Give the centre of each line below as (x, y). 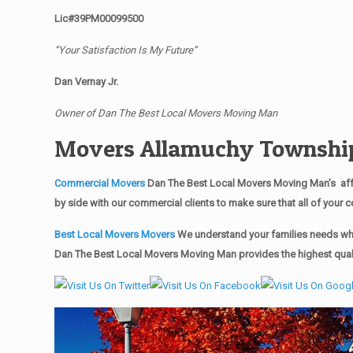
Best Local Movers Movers (116, 234)
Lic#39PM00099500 (99, 19)
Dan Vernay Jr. (89, 82)
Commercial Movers (100, 183)
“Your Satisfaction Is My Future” (126, 50)
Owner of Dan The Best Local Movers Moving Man (166, 113)
